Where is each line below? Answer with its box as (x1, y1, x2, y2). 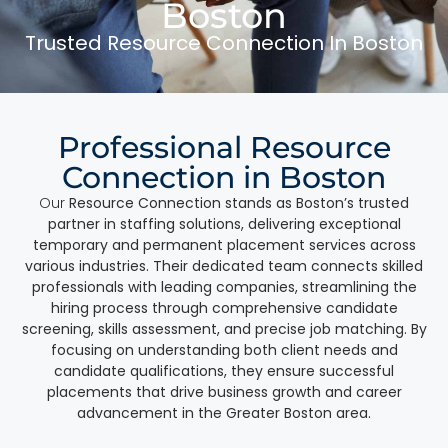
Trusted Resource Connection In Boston (25, 28, 423, 57)
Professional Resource (57, 128, 391, 166)
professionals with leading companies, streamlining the (31, 276, 417, 297)
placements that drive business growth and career (46, 381, 402, 402)
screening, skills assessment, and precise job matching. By (21, 318, 427, 339)
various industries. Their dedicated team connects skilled (25, 255, 423, 276)
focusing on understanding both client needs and (50, 339, 398, 360)
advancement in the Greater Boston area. (77, 402, 371, 423)
